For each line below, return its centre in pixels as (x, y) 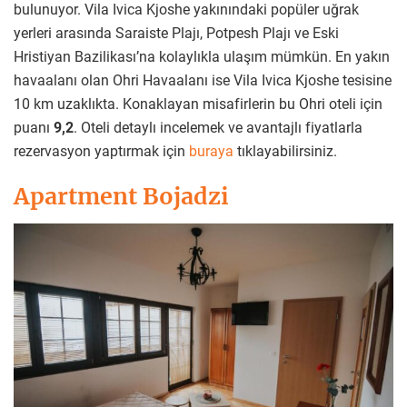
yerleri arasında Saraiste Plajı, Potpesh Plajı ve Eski (176, 33)
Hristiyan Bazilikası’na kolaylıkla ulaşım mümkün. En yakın (202, 56)
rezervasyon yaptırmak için (101, 151)
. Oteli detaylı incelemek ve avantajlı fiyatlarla (218, 127)
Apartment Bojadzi (121, 197)
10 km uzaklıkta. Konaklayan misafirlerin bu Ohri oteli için (198, 104)
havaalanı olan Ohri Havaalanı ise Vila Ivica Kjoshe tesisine (203, 80)
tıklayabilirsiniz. (285, 151)
